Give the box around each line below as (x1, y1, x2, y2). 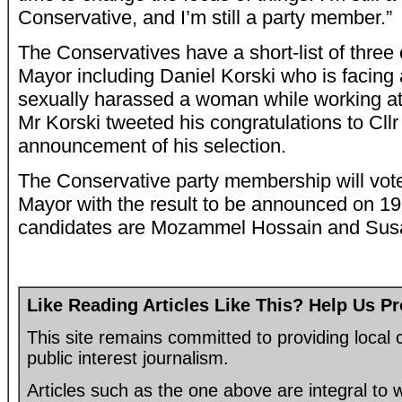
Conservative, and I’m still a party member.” (18, 6, 392, 29)
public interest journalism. (27, 348, 229, 368)
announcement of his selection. (18, 135, 286, 157)
